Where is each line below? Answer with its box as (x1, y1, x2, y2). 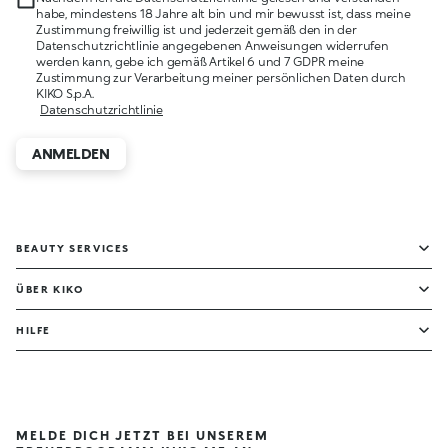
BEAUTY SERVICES (16, 242, 130, 254)
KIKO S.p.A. (36, 86, 94, 101)
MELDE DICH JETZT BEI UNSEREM (16, 428, 269, 443)
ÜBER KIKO (16, 283, 84, 295)
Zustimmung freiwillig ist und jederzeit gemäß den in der (36, 22, 357, 37)
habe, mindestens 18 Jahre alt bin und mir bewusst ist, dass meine (36, 6, 411, 21)
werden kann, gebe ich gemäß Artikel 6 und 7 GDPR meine (36, 54, 365, 69)
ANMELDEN (32, 145, 110, 162)
